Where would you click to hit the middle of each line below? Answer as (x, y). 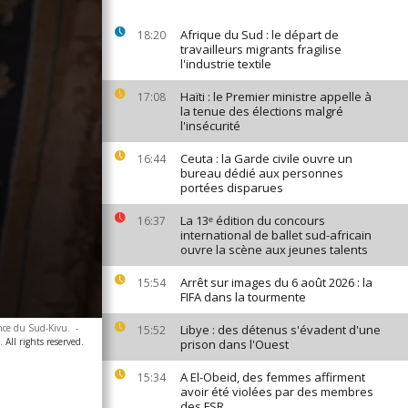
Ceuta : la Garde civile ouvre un (266, 158)
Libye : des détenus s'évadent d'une (280, 330)
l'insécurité (210, 126)
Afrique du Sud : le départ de (260, 35)
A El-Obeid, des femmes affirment (273, 377)
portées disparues (232, 188)
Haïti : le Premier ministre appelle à (276, 97)
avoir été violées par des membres (277, 392)
